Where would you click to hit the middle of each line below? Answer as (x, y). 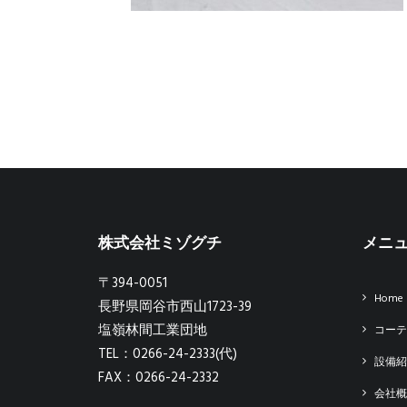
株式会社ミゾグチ (160, 244)
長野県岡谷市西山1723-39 (175, 307)
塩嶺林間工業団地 (153, 331)
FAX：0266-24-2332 (159, 378)
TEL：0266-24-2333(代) (168, 354)
